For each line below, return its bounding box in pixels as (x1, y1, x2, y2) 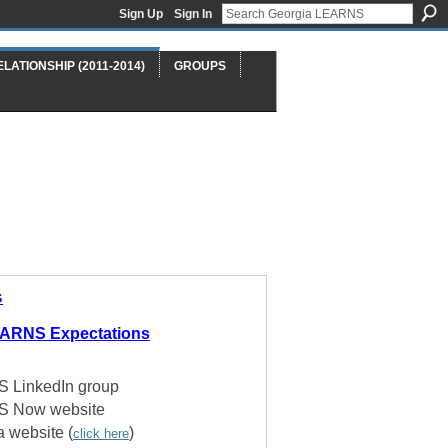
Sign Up (119, 7, 163, 21)
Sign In (174, 7, 212, 21)
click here (73, 425, 129, 441)
